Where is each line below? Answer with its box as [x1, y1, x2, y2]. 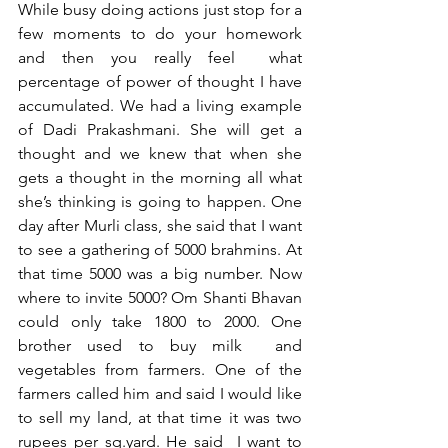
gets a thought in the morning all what [18, 168, 302, 187]
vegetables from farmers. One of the [18, 360, 302, 379]
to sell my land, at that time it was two [18, 408, 302, 427]
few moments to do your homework [18, 24, 302, 43]
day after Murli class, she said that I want [18, 216, 302, 235]
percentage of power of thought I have [18, 72, 302, 91]
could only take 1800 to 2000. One [18, 312, 302, 331]
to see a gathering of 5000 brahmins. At [18, 240, 302, 259]
